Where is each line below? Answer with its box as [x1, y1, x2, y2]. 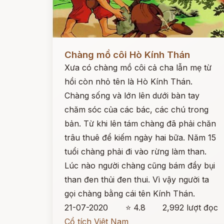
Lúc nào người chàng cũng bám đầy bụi [64, 160, 215, 170]
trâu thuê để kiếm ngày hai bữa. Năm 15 [64, 132, 216, 142]
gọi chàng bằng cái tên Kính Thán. [64, 188, 195, 198]
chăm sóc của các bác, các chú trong [64, 104, 208, 114]
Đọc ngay [52, 42, 89, 52]
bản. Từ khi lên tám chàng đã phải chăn [64, 118, 216, 128]
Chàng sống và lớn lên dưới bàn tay [64, 90, 199, 100]
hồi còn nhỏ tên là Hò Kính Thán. [64, 76, 192, 86]
